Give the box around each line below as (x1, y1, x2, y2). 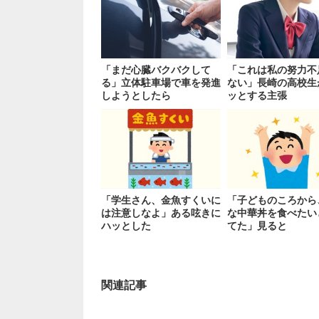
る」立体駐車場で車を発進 (101, 76, 221, 88)
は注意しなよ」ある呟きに (101, 206, 221, 219)
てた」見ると (227, 219, 288, 231)
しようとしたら (101, 89, 171, 101)
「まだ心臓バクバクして (101, 63, 211, 75)
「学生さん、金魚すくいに (101, 194, 221, 206)
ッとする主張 (227, 89, 288, 101)
